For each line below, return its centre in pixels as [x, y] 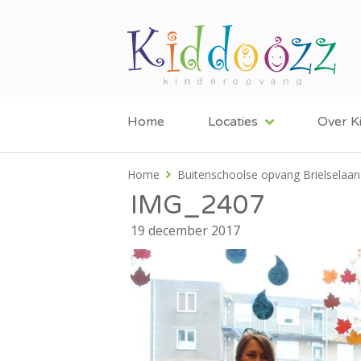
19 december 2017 [185, 230]
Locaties [233, 121]
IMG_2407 [198, 205]
